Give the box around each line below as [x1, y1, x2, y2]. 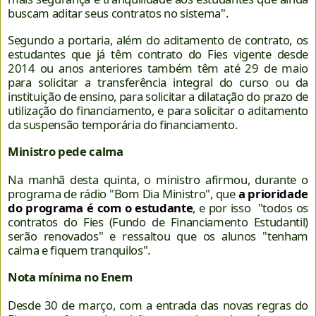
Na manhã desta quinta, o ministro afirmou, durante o [8, 171, 308, 188]
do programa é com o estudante [8, 199, 193, 216]
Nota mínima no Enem [8, 268, 133, 285]
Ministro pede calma [8, 142, 123, 159]
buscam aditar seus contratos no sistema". [8, 4, 229, 21]
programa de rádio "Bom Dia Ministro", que [8, 185, 236, 202]
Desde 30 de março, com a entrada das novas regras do [8, 296, 308, 313]
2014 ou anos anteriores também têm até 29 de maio [8, 59, 308, 76]
